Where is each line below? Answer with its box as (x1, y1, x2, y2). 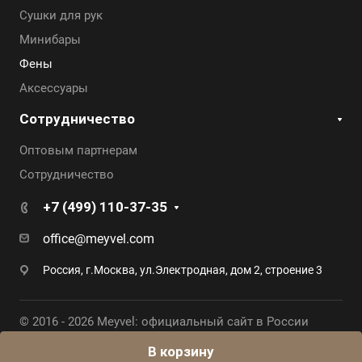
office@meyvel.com (43, 231, 154, 247)
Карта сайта (19, 344, 87, 360)
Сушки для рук (19, 8, 103, 23)
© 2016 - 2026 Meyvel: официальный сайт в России (19, 314, 309, 330)
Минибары (19, 32, 81, 48)
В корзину (148, 343, 214, 360)
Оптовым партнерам (19, 143, 137, 158)
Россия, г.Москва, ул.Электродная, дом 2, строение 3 (43, 263, 322, 277)
